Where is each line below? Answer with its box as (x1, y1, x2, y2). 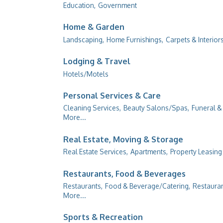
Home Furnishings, (107, 35, 163, 44)
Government (98, 1, 137, 10)
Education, (63, 1, 96, 10)
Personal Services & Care (63, 91, 161, 101)
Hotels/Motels (63, 69, 109, 78)
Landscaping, (63, 35, 104, 44)
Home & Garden (63, 22, 124, 32)
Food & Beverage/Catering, (105, 182, 190, 190)
